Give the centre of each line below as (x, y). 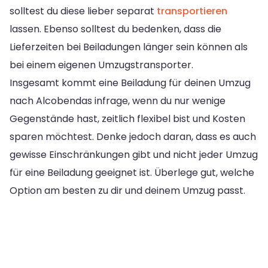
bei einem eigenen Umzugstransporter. (101, 65)
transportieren (192, 11)
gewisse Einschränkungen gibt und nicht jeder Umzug (134, 154)
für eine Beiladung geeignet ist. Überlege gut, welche (132, 172)
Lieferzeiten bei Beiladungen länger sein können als (129, 47)
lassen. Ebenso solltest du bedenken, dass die (115, 29)
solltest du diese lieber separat (83, 11)
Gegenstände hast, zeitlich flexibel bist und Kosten (127, 118)
